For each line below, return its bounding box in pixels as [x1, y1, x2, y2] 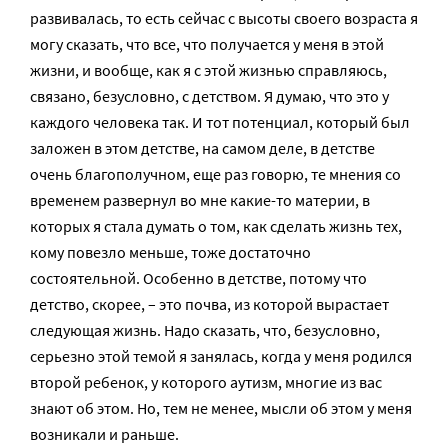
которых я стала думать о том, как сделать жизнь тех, [30, 216, 402, 236]
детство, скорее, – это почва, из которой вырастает [30, 294, 389, 314]
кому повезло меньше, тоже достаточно [30, 242, 311, 262]
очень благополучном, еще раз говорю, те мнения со [30, 164, 401, 184]
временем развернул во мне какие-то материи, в [30, 190, 370, 210]
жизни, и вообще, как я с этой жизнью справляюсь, [30, 60, 387, 80]
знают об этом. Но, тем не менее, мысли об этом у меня [30, 398, 412, 418]
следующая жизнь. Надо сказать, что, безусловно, [30, 320, 380, 340]
